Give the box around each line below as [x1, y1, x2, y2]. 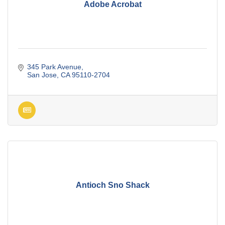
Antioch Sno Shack [75, 180, 150, 189]
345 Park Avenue [27, 63, 81, 71]
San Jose [27, 71, 57, 79]
